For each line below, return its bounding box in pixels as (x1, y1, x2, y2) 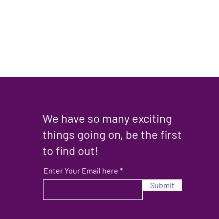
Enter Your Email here (44, 166, 119, 175)
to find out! (43, 143, 99, 158)
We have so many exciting (43, 111, 173, 126)
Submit (150, 180, 175, 190)
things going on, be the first (43, 127, 182, 142)
